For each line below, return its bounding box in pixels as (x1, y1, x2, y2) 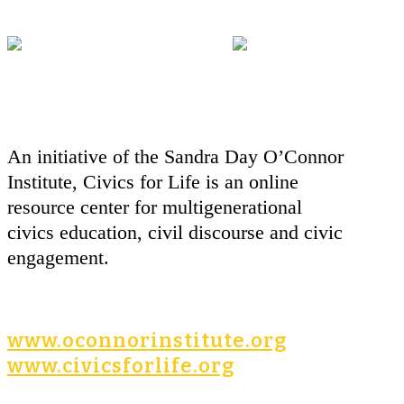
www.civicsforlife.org (7, 353, 234, 378)
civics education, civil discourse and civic (7, 221, 343, 243)
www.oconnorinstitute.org (7, 328, 287, 353)
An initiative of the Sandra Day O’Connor (7, 145, 344, 168)
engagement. (7, 246, 109, 269)
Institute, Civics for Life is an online (7, 170, 298, 193)
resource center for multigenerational (7, 196, 302, 218)
